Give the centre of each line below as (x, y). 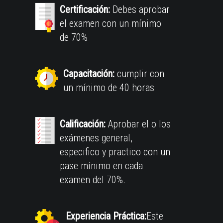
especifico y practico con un (115, 152)
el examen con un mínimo (111, 23)
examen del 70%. (93, 179)
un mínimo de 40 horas (109, 87)
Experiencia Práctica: (106, 216)
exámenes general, (96, 138)
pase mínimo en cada (101, 166)
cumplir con (139, 73)
